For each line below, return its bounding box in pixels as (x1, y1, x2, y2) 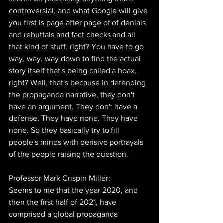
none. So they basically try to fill (9, 125, 121, 134)
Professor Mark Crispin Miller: (9, 173, 110, 182)
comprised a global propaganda (9, 209, 120, 218)
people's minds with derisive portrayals (9, 137, 145, 146)
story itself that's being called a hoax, (9, 66, 139, 75)
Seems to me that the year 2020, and (9, 185, 140, 194)
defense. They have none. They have (9, 113, 140, 122)
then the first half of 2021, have (9, 197, 118, 206)
